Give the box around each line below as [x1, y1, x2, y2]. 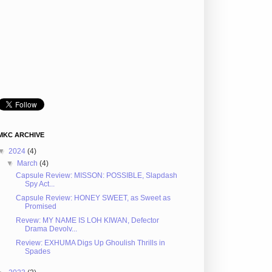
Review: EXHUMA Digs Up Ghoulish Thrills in [15, 238, 165, 247]
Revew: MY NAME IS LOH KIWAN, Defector [15, 216, 159, 225]
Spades [24, 246, 50, 256]
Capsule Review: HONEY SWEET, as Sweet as [15, 193, 171, 202]
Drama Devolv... [24, 224, 77, 233]
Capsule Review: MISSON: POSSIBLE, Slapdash [15, 171, 177, 180]
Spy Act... [24, 179, 55, 188]
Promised [24, 202, 56, 211]
